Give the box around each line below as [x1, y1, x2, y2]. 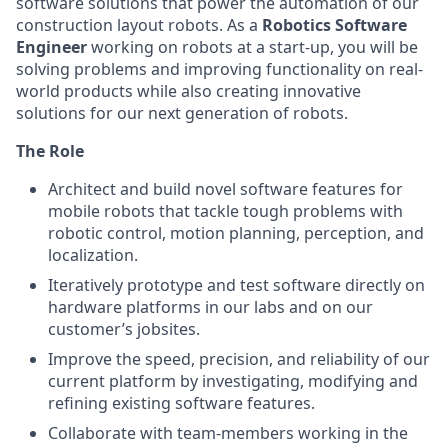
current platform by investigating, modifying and [48, 370, 418, 392]
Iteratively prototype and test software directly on [48, 274, 425, 296]
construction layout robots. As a [16, 14, 262, 36]
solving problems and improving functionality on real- [16, 58, 423, 80]
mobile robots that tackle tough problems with [48, 200, 403, 222]
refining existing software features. [48, 392, 315, 414]
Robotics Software [262, 14, 407, 36]
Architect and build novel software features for [48, 178, 403, 200]
